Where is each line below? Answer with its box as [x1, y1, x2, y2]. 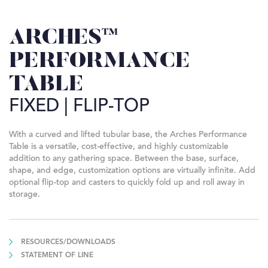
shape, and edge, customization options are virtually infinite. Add [9, 166, 255, 175]
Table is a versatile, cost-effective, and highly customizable [9, 142, 229, 151]
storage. [9, 190, 40, 199]
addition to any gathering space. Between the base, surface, [9, 154, 239, 163]
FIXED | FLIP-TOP [9, 98, 150, 116]
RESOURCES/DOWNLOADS [21, 238, 115, 246]
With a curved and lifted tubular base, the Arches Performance [9, 130, 247, 139]
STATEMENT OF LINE [21, 251, 93, 259]
